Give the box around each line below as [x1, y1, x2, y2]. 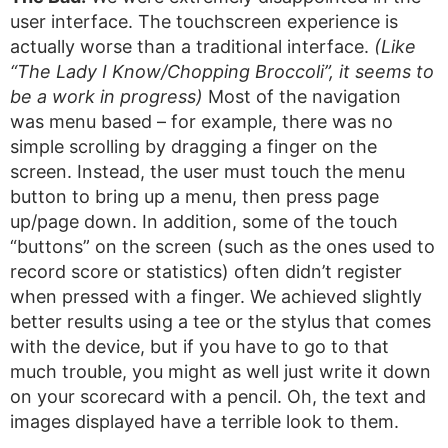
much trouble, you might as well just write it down [10, 361, 431, 382]
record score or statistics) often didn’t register [10, 261, 402, 282]
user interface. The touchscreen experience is [10, 11, 398, 32]
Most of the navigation [203, 86, 401, 107]
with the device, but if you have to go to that [10, 336, 389, 357]
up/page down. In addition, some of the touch [10, 211, 398, 232]
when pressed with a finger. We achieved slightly [10, 286, 422, 307]
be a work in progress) [10, 86, 203, 107]
